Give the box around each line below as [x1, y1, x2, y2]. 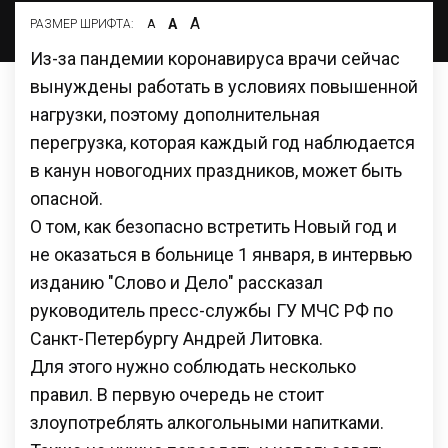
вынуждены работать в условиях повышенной [30, 75, 418, 97]
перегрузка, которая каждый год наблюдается [30, 131, 415, 153]
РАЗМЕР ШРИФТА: [30, 16, 134, 31]
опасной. [30, 187, 103, 209]
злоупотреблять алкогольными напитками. [30, 411, 384, 433]
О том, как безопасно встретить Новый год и [30, 215, 397, 237]
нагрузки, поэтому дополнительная [30, 103, 320, 125]
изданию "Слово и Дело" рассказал [30, 271, 323, 293]
